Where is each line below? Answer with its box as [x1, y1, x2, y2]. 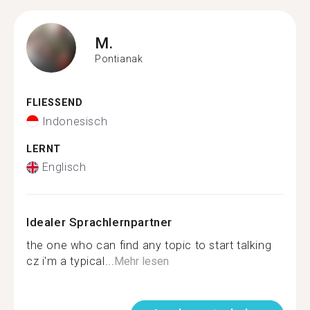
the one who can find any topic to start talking [26, 239, 272, 252]
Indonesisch [42, 114, 108, 128]
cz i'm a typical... [26, 255, 115, 268]
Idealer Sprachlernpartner [26, 215, 172, 229]
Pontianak [95, 53, 143, 64]
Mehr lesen [114, 255, 170, 268]
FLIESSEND [26, 97, 75, 109]
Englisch [42, 161, 86, 174]
